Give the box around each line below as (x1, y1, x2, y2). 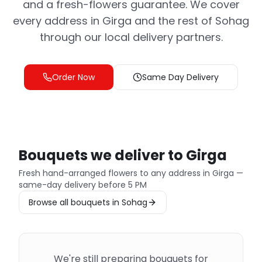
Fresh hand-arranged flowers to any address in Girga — (19, 167, 243, 179)
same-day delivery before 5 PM (19, 179, 147, 191)
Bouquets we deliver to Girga (19, 146, 227, 165)
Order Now (52, 71, 95, 83)
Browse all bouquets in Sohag (29, 196, 147, 208)
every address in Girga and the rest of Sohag (13, 13, 249, 28)
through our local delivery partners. (39, 30, 223, 44)
